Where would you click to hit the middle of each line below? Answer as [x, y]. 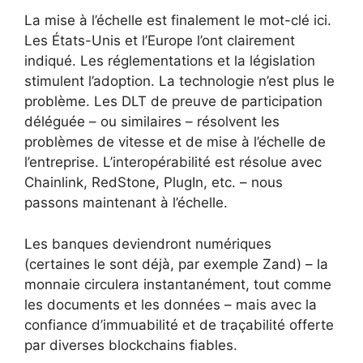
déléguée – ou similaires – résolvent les [152, 122]
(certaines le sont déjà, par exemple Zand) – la [176, 264]
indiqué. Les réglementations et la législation [170, 61]
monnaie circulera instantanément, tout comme [178, 284]
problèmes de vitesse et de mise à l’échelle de [175, 142]
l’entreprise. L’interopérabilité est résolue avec [173, 162]
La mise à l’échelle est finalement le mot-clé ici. [178, 21]
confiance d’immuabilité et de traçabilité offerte [179, 325]
